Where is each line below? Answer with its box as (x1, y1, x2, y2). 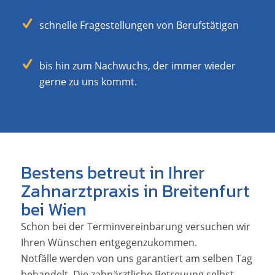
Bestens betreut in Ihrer (20, 159, 205, 185)
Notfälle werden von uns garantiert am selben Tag (20, 251, 252, 265)
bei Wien (20, 196, 87, 222)
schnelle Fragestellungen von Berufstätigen (39, 18, 239, 33)
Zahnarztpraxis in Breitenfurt (20, 177, 250, 204)
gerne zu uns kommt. (39, 74, 137, 88)
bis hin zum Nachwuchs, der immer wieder (39, 58, 236, 72)
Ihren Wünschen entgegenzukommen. (20, 235, 197, 249)
